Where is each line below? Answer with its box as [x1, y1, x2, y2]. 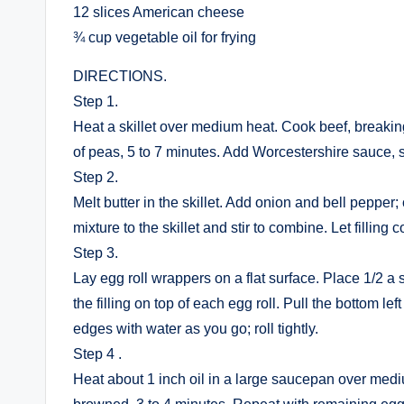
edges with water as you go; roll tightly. [73, 321, 318, 336]
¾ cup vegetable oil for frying [73, 30, 256, 45]
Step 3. [73, 245, 118, 261]
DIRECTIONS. [73, 69, 167, 84]
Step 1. [73, 94, 118, 109]
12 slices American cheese [73, 5, 244, 20]
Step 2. [73, 170, 118, 185]
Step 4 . [73, 346, 122, 362]
